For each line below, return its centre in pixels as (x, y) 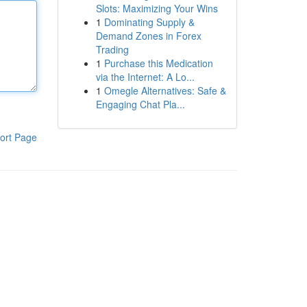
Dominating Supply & (149, 22)
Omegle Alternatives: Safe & (165, 90)
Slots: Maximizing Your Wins (157, 8)
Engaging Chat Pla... (140, 104)
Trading (112, 49)
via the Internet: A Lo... (145, 77)
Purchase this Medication (158, 63)
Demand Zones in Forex (148, 36)
